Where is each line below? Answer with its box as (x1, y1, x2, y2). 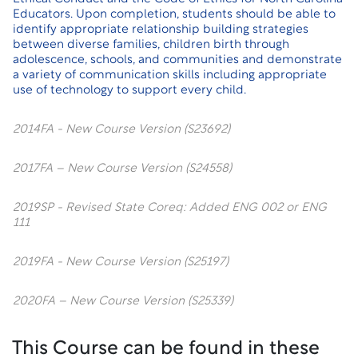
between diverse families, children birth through (13, 39, 289, 51)
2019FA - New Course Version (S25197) (13, 257, 229, 268)
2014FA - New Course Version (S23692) (13, 124, 230, 136)
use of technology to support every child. (13, 85, 246, 97)
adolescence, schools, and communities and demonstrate (13, 54, 342, 66)
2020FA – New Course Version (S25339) (13, 296, 233, 308)
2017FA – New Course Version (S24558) (13, 163, 232, 175)
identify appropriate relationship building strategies (13, 24, 308, 36)
